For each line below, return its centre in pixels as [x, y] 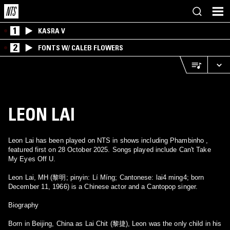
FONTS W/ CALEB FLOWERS [81, 48]
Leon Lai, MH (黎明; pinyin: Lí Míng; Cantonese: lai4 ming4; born [106, 177]
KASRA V [52, 31]
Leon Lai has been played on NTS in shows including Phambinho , [108, 140]
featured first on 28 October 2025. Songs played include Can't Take [110, 150]
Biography [23, 205]
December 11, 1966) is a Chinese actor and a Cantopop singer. [103, 187]
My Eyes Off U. [32, 159]
